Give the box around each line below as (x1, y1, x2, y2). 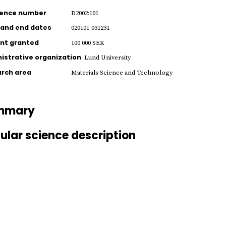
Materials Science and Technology (71, 68, 173, 77)
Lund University (84, 53, 131, 62)
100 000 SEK (71, 38, 104, 47)
